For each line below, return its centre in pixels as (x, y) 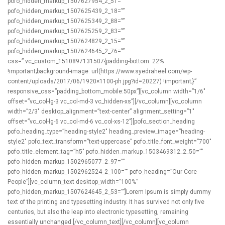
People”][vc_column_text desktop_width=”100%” (73, 182)
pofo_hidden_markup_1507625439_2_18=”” (66, 11)
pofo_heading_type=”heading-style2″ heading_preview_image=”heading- (106, 132)
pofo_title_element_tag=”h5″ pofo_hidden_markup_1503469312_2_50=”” (105, 152)
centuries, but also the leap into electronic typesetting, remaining (98, 212)
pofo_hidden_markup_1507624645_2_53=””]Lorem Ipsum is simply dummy (109, 192)
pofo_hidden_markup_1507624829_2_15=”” (66, 41)
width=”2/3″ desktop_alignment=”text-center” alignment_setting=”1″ (101, 111)
